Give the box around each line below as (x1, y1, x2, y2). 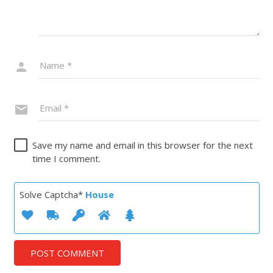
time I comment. (32, 152, 101, 165)
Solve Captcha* (19, 188, 85, 200)
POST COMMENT (30, 246, 104, 259)
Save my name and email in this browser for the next (32, 138, 253, 151)
